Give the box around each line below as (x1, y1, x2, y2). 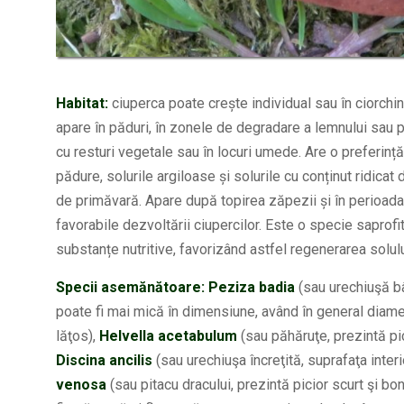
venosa (56, 376, 106, 394)
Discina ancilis (56, 352, 152, 370)
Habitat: (56, 95, 112, 113)
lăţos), (56, 327, 96, 345)
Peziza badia (208, 279, 295, 297)
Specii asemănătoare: (56, 279, 205, 297)
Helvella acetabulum (96, 327, 237, 345)
